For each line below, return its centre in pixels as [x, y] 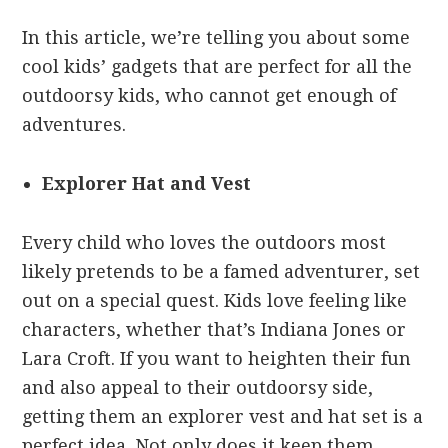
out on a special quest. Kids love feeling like [215, 301]
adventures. [74, 125]
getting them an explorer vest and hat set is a [223, 417]
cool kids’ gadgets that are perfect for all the [217, 67]
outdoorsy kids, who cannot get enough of [209, 96]
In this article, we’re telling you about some [216, 38]
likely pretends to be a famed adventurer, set [221, 272]
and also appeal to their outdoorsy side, [198, 388]
